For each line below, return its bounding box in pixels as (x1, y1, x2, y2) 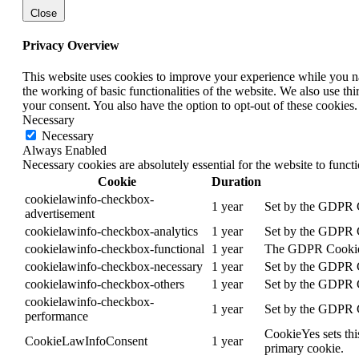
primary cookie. (264, 341, 344, 356)
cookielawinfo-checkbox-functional (25, 242, 204, 256)
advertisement (25, 207, 95, 221)
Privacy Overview (22, 38, 119, 52)
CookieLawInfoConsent (25, 334, 147, 349)
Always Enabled (22, 143, 107, 158)
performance (25, 309, 88, 324)
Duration (212, 175, 261, 189)
